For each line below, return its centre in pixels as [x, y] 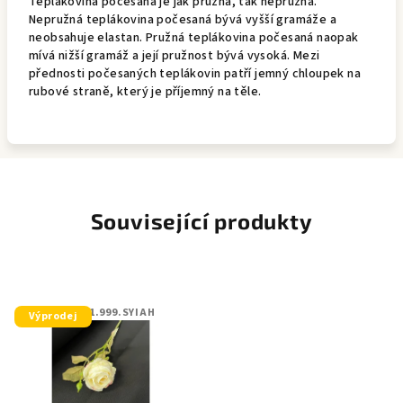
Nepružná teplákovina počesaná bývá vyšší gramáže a [183, 20]
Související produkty [201, 221]
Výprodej [54, 316]
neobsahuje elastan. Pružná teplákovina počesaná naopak [194, 38]
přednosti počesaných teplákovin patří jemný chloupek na [195, 74]
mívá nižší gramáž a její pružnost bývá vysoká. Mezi [175, 56]
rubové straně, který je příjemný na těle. [147, 92]
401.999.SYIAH [116, 313]
